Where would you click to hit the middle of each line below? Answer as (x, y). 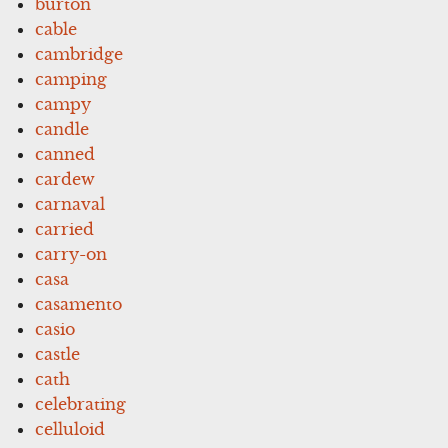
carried (65, 228)
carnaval (70, 203)
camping (71, 78)
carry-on (71, 253)
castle (58, 353)
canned (65, 153)
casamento (79, 303)
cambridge (79, 53)
